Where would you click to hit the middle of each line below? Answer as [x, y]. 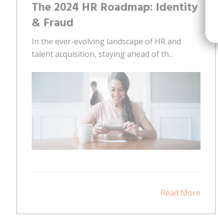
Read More [181, 192]
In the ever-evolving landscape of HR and [106, 41]
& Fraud [53, 23]
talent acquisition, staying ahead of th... [102, 54]
